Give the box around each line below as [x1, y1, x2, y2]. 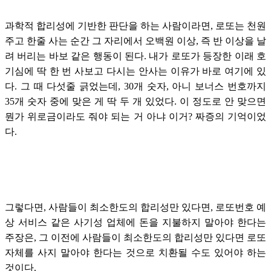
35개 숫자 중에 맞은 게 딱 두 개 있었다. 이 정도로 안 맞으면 [5, 96, 266, 106]
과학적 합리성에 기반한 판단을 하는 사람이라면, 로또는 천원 [5, 20, 266, 31]
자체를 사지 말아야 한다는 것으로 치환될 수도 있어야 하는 [5, 247, 266, 258]
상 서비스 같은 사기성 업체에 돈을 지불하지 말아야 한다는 [5, 217, 266, 227]
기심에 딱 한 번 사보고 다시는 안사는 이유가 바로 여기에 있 [5, 65, 266, 76]
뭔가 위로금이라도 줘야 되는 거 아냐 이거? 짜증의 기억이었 [5, 111, 266, 122]
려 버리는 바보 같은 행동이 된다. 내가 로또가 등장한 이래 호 [5, 50, 266, 61]
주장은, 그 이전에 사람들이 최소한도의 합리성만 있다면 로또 [5, 232, 266, 243]
